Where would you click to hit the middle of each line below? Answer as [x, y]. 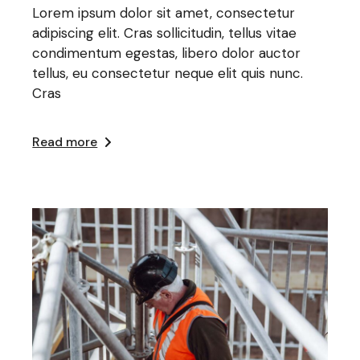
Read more [65, 141]
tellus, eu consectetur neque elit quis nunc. [168, 73]
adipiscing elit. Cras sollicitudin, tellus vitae [165, 33]
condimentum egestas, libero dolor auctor [167, 53]
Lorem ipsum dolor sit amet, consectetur [164, 12]
